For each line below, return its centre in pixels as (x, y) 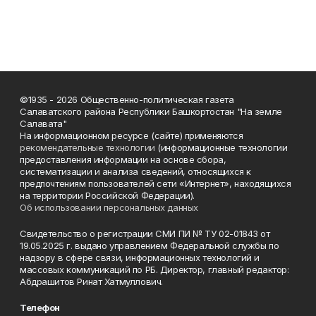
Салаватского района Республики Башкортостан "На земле (151, 112)
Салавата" (43, 124)
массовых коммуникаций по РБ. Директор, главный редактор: (154, 270)
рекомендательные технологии (87, 148)
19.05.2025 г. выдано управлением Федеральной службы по (150, 246)
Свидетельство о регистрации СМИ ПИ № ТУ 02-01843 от (145, 234)
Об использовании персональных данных (109, 208)
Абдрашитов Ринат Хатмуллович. (91, 282)
